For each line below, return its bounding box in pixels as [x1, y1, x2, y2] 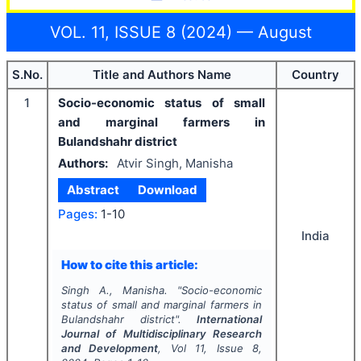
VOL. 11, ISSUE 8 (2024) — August [49, 22, 312, 42]
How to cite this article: [60, 256, 198, 272]
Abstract [67, 182, 120, 197]
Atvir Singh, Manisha [116, 155, 233, 171]
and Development [60, 342, 159, 355]
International [197, 313, 263, 326]
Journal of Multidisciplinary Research [60, 327, 263, 340]
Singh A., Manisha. [60, 284, 168, 297]
